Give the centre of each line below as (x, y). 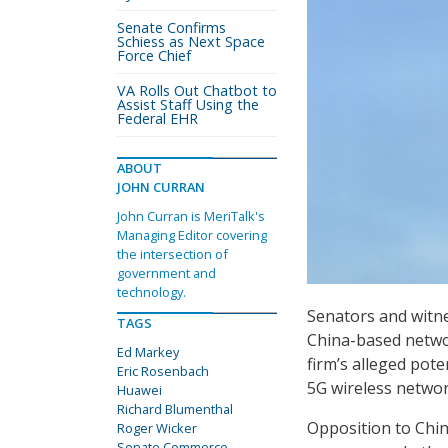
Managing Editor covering (192, 235)
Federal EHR (157, 118)
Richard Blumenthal (175, 409)
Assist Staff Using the (188, 104)
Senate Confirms (171, 27)
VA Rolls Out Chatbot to (197, 90)
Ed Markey (148, 352)
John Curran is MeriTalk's (191, 216)
